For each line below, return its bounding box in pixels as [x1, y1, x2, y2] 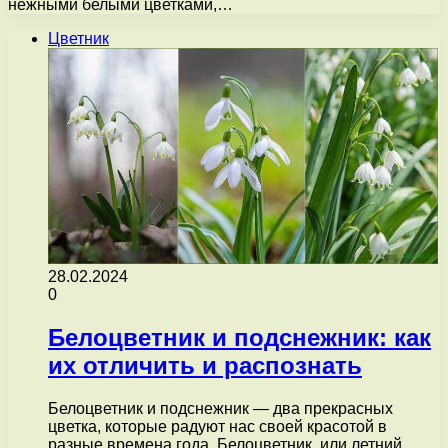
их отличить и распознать [48, 351, 362, 379]
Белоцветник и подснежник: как [48, 323, 431, 351]
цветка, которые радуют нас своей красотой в [48, 417, 387, 435]
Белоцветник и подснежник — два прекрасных [48, 399, 393, 417]
